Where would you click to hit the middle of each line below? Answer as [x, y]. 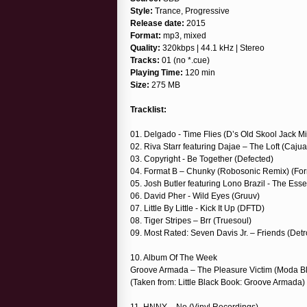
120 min [199, 72]
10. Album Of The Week [174, 257]
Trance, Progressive [191, 11]
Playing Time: [157, 72]
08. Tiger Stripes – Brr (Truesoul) [191, 220]
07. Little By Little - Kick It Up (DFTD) [197, 208]
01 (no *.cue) [185, 60]
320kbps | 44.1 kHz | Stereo [212, 48]
